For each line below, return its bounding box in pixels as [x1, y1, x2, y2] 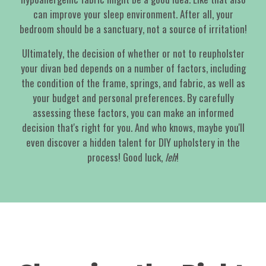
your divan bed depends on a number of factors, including [20, 61, 246, 76]
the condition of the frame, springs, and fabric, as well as [21, 75, 245, 91]
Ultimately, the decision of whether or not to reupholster [21, 46, 245, 61]
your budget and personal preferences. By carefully [32, 90, 234, 106]
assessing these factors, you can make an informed [32, 105, 234, 121]
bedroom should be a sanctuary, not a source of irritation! [19, 21, 247, 37]
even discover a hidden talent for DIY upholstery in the [26, 135, 240, 150]
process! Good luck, [87, 150, 165, 165]
